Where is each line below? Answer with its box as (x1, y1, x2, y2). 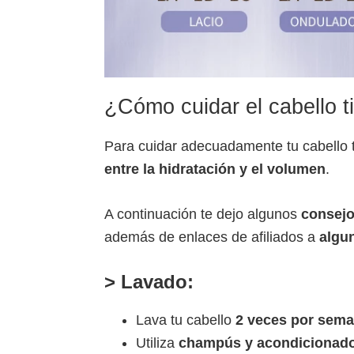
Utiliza (136, 335, 179, 352)
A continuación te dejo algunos (104, 206, 301, 223)
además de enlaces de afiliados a (104, 229, 319, 246)
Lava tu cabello (136, 312, 235, 329)
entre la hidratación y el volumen (104, 161, 326, 178)
